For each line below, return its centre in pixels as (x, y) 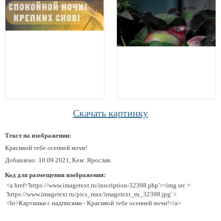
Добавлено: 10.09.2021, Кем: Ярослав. (58, 160)
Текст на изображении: (38, 135)
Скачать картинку (110, 113)
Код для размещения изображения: (55, 175)
